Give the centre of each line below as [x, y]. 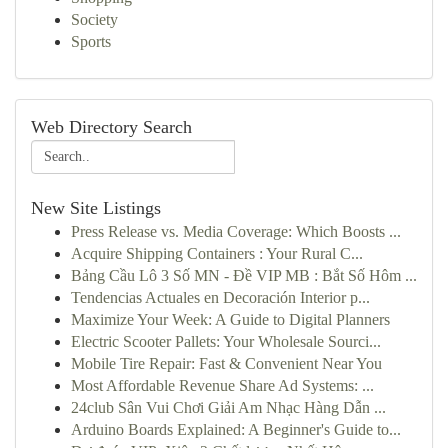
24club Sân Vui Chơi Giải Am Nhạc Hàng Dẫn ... [228, 407]
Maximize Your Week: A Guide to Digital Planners [230, 319]
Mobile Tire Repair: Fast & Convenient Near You [226, 363]
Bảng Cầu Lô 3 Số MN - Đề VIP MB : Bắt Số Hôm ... [244, 275]
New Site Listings [96, 208]
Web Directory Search [111, 127]
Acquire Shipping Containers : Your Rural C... [217, 253]
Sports [91, 41]
